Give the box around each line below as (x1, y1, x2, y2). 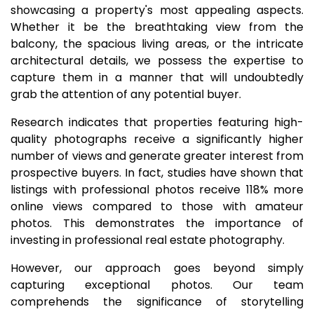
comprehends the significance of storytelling (11, 294, 303, 310)
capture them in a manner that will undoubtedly (11, 69, 303, 86)
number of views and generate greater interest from (11, 148, 303, 164)
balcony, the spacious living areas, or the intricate (11, 36, 303, 52)
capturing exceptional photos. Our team (11, 277, 303, 293)
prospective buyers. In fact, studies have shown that (11, 165, 303, 181)
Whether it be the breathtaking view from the (11, 19, 303, 35)
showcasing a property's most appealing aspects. (11, 2, 303, 18)
